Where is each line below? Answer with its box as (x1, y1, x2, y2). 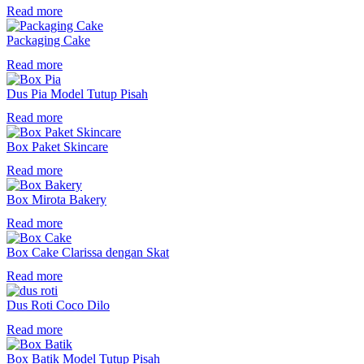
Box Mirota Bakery (6, 192, 106, 206)
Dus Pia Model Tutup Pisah (6, 86, 148, 101)
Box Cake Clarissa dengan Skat (6, 245, 169, 260)
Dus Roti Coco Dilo (6, 298, 110, 313)
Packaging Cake (6, 33, 90, 48)
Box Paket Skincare (6, 139, 108, 154)
